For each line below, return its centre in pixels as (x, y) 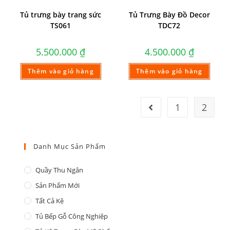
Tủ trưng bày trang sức (61, 15)
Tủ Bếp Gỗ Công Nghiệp (72, 216)
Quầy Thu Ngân (60, 170)
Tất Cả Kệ (50, 200)
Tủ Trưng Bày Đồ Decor (169, 15)
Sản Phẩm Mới (58, 185)
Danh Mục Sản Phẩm (70, 146)
